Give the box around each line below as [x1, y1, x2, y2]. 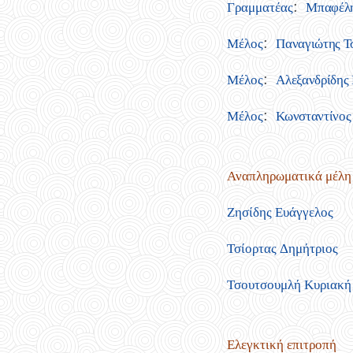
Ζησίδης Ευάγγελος [226, 203, 333, 221]
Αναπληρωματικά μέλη [226, 167, 351, 184]
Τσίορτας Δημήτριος [226, 240, 338, 257]
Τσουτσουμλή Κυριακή [226, 276, 351, 293]
